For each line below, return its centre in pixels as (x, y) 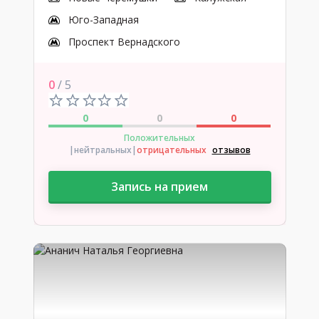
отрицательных (171, 150)
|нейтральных (100, 150)
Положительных (159, 138)
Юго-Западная (103, 20)
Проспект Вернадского (124, 42)
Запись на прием (159, 187)
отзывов (231, 150)
